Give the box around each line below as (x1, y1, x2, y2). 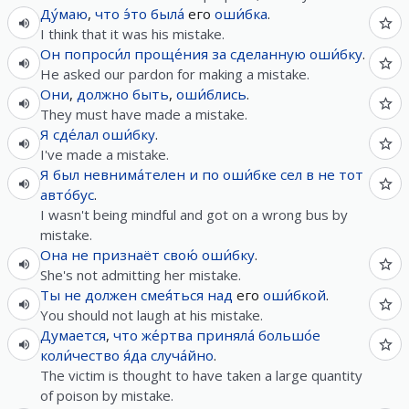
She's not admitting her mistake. (40, 266, 241, 284)
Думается (40, 326, 106, 344)
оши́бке (223, 165, 277, 184)
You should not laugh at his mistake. (40, 306, 263, 324)
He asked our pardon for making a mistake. (40, 65, 309, 83)
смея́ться (141, 286, 204, 304)
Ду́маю (40, 5, 88, 23)
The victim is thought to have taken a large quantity (40, 366, 362, 384)
